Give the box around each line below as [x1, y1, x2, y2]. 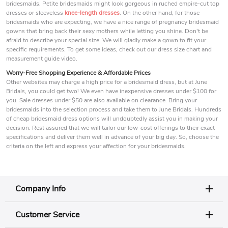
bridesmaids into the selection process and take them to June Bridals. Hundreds [6, 105, 221, 114]
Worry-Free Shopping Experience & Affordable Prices [6, 69, 151, 77]
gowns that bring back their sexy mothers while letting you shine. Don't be [6, 27, 208, 36]
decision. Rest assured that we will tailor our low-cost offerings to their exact [6, 124, 215, 132]
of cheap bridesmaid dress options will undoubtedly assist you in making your [6, 115, 218, 123]
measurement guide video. [6, 54, 77, 63]
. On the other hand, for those [120, 9, 199, 17]
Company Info [15, 183, 66, 195]
